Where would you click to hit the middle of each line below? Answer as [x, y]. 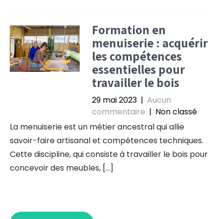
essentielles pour [138, 69]
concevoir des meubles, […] [62, 168]
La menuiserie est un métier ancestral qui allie [97, 127]
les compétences [137, 56]
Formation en [129, 30]
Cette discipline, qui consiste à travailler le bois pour [109, 154]
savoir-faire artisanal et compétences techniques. [107, 141]
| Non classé [172, 112]
